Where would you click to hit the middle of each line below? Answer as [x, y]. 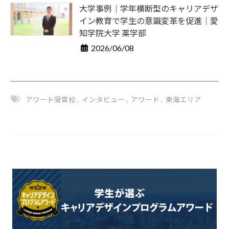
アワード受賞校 [51, 99]
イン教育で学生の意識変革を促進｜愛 [149, 20]
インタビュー [103, 99]
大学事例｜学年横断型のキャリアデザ [149, 8]
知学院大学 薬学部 [113, 33]
